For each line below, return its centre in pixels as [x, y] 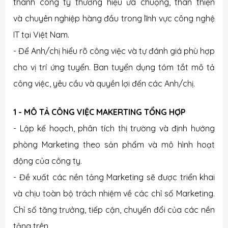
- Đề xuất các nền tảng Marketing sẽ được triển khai [114, 177]
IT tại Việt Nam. [41, 35]
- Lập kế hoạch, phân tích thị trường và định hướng [114, 128]
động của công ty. [48, 161]
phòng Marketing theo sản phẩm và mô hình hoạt [114, 145]
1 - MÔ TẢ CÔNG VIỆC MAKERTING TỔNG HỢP [99, 112]
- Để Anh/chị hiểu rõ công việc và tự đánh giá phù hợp [114, 51]
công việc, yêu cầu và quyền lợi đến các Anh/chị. [104, 83]
